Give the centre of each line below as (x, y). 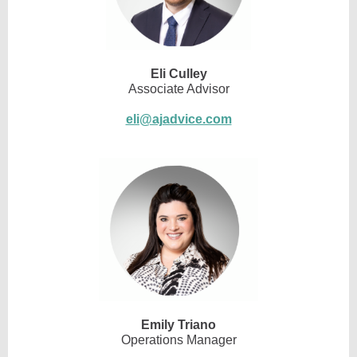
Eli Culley (178, 74)
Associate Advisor (178, 89)
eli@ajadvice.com (178, 119)
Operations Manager (178, 340)
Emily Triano (178, 325)
